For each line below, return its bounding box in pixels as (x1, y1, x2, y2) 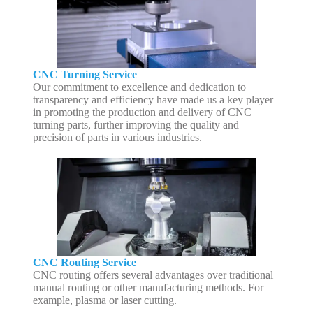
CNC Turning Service (32, 68, 137, 80)
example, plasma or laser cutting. (32, 294, 180, 307)
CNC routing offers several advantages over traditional (32, 269, 273, 282)
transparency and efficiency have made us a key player (32, 93, 273, 105)
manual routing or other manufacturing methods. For (32, 282, 263, 294)
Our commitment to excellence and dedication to (32, 80, 246, 93)
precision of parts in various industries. (32, 131, 202, 143)
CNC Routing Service (32, 256, 136, 269)
